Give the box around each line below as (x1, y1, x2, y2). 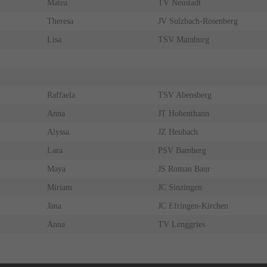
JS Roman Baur (157, 164, 210, 174)
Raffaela (46, 91, 75, 100)
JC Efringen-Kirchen (157, 201, 228, 211)
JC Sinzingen (157, 183, 202, 193)
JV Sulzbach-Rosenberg (157, 17, 238, 26)
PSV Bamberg (157, 146, 206, 156)
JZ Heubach (157, 128, 198, 137)
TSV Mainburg (157, 35, 209, 45)
